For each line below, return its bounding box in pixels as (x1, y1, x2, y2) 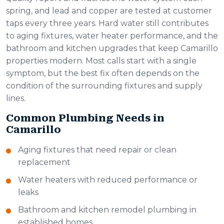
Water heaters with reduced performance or (18, 175, 197, 185)
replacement (18, 157, 70, 167)
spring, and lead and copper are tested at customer (6, 6, 212, 16)
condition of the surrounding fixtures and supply (6, 81, 202, 91)
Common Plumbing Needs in (6, 112, 164, 124)
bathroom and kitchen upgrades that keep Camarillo (6, 43, 218, 53)
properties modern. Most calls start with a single (6, 56, 196, 66)
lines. (6, 93, 25, 103)
